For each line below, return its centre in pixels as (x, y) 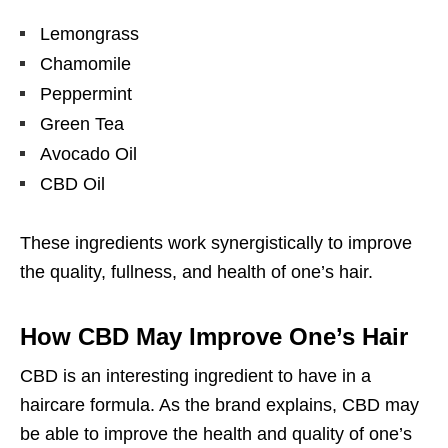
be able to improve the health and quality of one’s (216, 434)
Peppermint (86, 94)
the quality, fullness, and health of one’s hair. (196, 272)
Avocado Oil (88, 154)
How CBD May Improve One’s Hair (214, 337)
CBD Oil (72, 184)
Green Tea (82, 124)
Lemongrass (89, 34)
